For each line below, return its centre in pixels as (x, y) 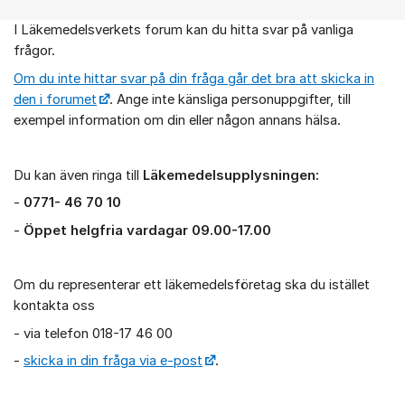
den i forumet (55, 99)
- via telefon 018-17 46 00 (93, 333)
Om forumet (55, 39)
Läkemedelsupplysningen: (231, 175)
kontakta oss (54, 306)
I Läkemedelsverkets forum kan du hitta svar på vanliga (184, 30)
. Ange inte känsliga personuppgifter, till (231, 99)
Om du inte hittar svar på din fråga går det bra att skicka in (194, 78)
